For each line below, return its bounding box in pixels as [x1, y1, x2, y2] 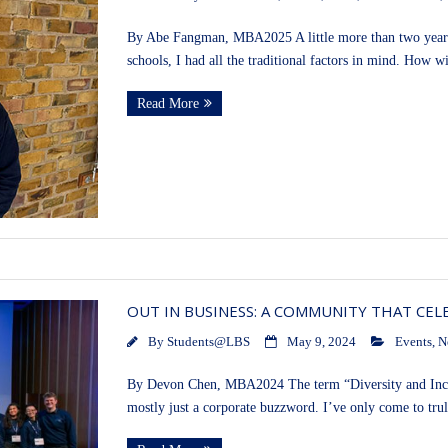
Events [394, 335, 432, 350]
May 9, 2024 [286, 335, 356, 350]
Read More [136, 96, 199, 112]
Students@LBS [166, 335, 250, 350]
